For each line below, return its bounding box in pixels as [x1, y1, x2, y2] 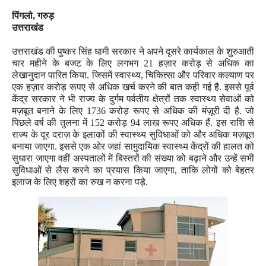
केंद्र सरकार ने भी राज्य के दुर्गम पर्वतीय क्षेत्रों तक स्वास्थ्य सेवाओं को [12, 94, 254, 104]
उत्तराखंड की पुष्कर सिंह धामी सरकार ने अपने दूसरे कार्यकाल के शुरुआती [12, 46, 254, 56]
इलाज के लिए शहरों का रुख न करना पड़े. [12, 177, 148, 187]
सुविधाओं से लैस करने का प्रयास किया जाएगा [12, 165, 175, 175]
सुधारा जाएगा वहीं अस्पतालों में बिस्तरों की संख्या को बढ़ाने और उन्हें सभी [12, 153, 254, 163]
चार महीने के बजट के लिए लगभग [12, 58, 144, 68]
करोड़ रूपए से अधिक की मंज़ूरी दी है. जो [109, 106, 255, 116]
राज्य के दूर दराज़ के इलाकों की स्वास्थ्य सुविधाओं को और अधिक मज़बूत [12, 129, 254, 140]
